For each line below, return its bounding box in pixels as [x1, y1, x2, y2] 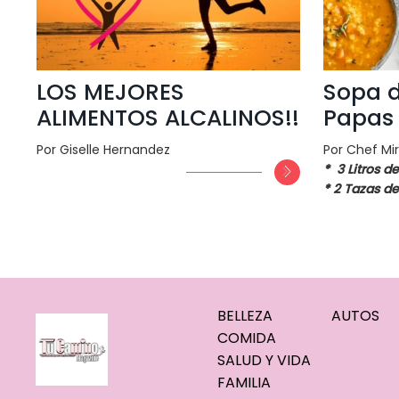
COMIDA [216, 328, 276, 348]
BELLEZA [216, 305, 273, 326]
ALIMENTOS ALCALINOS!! [36, 102, 299, 134]
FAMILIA [216, 372, 271, 393]
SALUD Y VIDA [216, 350, 311, 370]
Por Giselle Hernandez [36, 140, 170, 159]
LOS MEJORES [36, 76, 184, 108]
